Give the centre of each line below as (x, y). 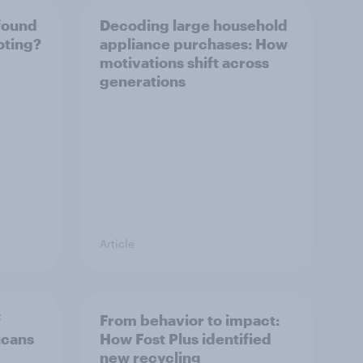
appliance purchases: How (194, 43)
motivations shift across (184, 62)
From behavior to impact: (190, 320)
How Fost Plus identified (186, 338)
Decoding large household (194, 25)
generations (143, 81)
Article (117, 243)
